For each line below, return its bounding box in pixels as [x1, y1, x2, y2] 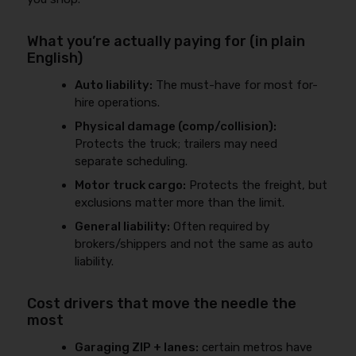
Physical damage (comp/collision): [75, 118, 277, 133]
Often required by [170, 219, 270, 234]
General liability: [75, 219, 171, 234]
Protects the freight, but [186, 177, 328, 192]
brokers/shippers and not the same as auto [75, 236, 314, 251]
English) [27, 48, 83, 67]
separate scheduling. [75, 153, 188, 168]
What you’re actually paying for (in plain [27, 32, 306, 50]
